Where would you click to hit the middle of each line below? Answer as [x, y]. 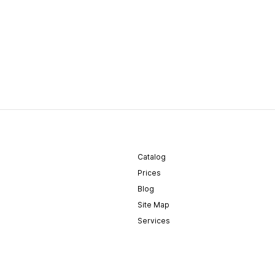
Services [154, 221]
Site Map [153, 205]
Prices [149, 173]
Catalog [152, 157]
